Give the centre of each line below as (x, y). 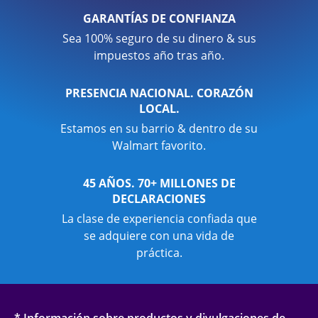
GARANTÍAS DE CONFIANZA (159, 18)
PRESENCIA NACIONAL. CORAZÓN (159, 93)
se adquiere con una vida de (159, 235)
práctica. (159, 252)
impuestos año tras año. (159, 55)
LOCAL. (159, 108)
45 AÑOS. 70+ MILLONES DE (159, 183)
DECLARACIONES (159, 198)
